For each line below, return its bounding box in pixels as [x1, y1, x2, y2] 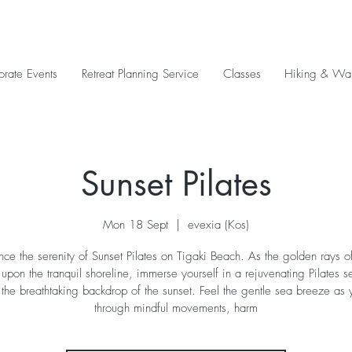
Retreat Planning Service [81, 66, 199, 82]
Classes [222, 66, 261, 82]
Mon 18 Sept [103, 216, 168, 233]
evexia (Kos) [188, 216, 249, 233]
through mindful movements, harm [94, 299, 258, 316]
